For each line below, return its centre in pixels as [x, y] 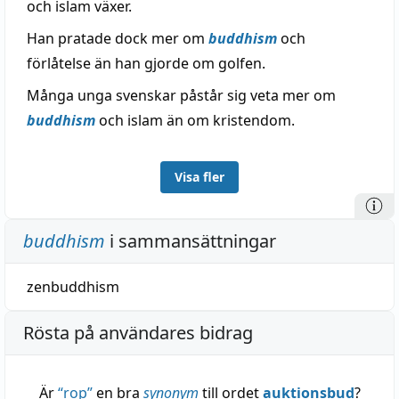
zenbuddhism [73, 287]
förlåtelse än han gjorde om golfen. [146, 63]
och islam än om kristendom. [195, 120]
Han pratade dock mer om [118, 38]
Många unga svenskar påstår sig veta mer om [181, 95]
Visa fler [199, 177]
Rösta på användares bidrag [138, 333]
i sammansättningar [191, 241]
